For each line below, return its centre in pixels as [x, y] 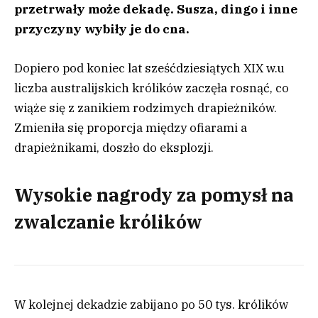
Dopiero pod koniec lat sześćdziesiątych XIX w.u [149, 68]
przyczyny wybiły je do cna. [102, 29]
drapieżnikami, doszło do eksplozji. [114, 147]
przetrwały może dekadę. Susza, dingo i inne [156, 10]
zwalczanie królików [108, 221]
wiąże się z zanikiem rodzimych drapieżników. [146, 108]
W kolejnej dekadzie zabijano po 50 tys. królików [151, 304]
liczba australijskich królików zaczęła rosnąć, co [152, 88]
